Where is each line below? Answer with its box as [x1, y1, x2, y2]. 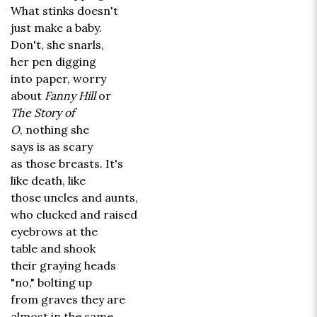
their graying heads [11, 258, 116, 273]
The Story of [11, 105, 74, 120]
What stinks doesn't [11, 4, 118, 18]
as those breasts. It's [11, 156, 123, 171]
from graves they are [11, 292, 125, 307]
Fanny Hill [45, 88, 96, 103]
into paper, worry [11, 71, 106, 86]
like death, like [11, 173, 86, 188]
